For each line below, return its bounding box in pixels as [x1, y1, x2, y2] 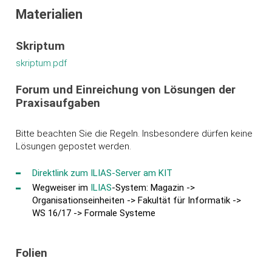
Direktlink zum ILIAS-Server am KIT [32, 167, 173, 178]
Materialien [16, 6, 83, 22]
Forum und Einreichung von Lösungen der [16, 83, 236, 97]
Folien [16, 246, 48, 260]
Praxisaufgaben [16, 97, 101, 110]
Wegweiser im [32, 182, 91, 194]
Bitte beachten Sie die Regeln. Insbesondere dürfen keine [16, 128, 253, 140]
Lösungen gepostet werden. [16, 141, 132, 152]
